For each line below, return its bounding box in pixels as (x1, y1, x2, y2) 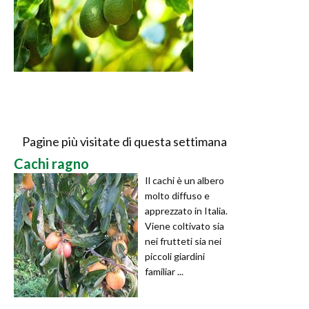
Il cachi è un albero (145, 174, 224, 186)
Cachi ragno (14, 154, 89, 172)
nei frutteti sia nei (145, 235, 221, 247)
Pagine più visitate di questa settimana (21, 133, 227, 149)
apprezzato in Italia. (145, 204, 228, 217)
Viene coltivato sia (145, 219, 224, 232)
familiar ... (145, 265, 183, 277)
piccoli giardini (145, 250, 205, 262)
